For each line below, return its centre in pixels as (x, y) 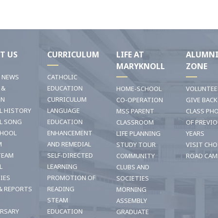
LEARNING (62, 166)
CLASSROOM (135, 122)
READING (61, 189)
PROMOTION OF (71, 177)
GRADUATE (133, 211)
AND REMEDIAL (69, 144)
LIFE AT (130, 54)
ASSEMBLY (132, 200)
